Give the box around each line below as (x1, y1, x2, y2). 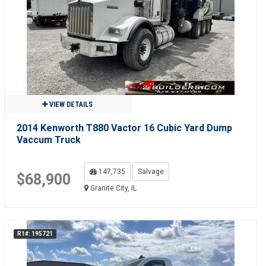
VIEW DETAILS (47, 100, 93, 109)
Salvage (137, 167, 164, 176)
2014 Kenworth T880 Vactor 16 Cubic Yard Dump (16, 122, 232, 134)
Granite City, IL (88, 184, 137, 192)
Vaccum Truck (16, 134, 81, 145)
